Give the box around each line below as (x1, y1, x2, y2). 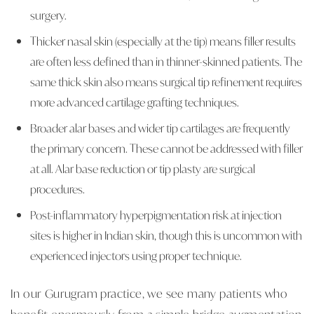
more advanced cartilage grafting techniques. (30, 93, 239, 110)
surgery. (30, 6, 67, 23)
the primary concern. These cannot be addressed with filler (30, 139, 303, 156)
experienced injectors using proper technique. (30, 247, 242, 264)
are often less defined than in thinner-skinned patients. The (30, 53, 302, 69)
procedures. (30, 180, 85, 197)
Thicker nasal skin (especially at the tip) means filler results (30, 32, 296, 49)
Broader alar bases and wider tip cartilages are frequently (30, 119, 290, 136)
